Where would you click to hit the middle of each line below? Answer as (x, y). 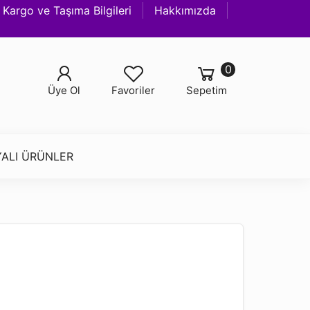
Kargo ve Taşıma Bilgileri (67, 10)
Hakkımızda (185, 10)
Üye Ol (64, 90)
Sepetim (206, 90)
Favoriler (134, 90)
